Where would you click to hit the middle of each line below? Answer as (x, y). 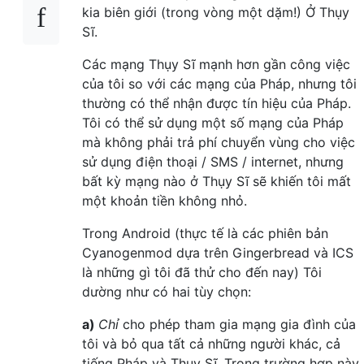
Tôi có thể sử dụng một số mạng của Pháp (213, 122)
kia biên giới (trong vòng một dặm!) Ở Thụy (216, 12)
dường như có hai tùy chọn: (167, 291)
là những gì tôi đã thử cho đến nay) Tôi (202, 272)
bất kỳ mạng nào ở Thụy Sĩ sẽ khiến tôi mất (217, 181)
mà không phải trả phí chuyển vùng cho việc (219, 142)
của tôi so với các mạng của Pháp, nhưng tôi (219, 83)
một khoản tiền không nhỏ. (165, 200)
